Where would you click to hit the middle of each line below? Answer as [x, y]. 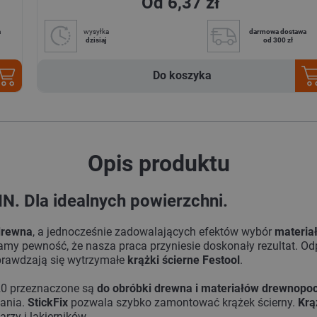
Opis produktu [166, 164]
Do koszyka [183, 76]
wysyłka [96, 32]
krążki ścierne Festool [184, 260]
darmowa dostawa [278, 32]
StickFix [48, 303]
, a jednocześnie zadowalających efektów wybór [154, 232]
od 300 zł [278, 40]
